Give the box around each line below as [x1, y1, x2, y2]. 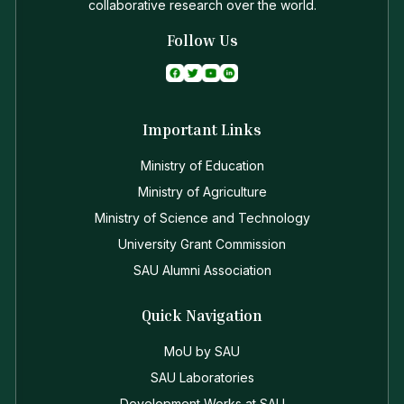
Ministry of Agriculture [137, 184, 267, 200]
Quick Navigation [142, 306, 262, 326]
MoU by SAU [164, 344, 240, 360]
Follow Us [166, 31, 238, 50]
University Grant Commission [118, 236, 286, 252]
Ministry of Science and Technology [94, 210, 310, 226]
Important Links [142, 120, 262, 140]
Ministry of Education [140, 158, 264, 174]
